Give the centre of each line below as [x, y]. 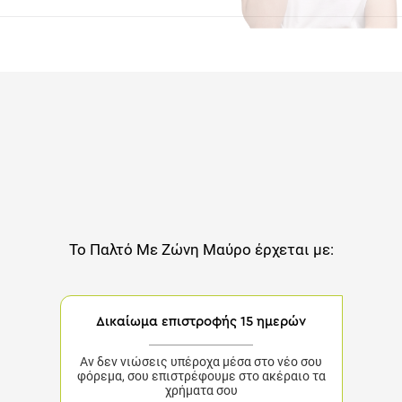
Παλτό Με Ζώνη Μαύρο [172, 249]
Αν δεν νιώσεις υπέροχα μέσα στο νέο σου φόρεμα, [201, 368]
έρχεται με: [290, 249]
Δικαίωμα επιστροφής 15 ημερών [201, 328]
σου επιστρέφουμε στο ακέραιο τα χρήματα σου [201, 383]
